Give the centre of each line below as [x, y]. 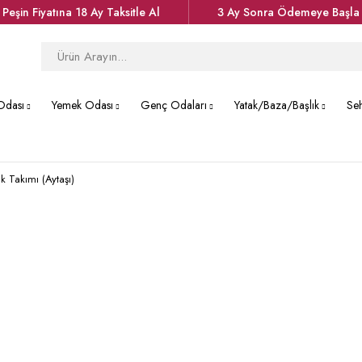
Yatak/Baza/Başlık [277, 105]
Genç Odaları [174, 105]
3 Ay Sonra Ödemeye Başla [288, 12]
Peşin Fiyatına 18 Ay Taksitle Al [81, 12]
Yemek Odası [82, 105]
